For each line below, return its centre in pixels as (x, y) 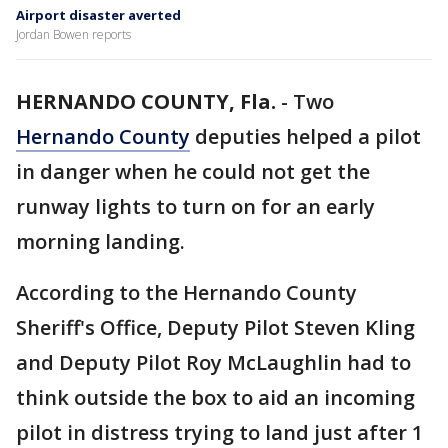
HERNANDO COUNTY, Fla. (146, 101)
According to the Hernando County (186, 292)
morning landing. (103, 241)
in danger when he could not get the (193, 171)
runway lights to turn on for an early (195, 206)
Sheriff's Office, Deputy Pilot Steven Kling (215, 327)
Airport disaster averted (98, 15)
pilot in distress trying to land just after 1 (219, 432)
